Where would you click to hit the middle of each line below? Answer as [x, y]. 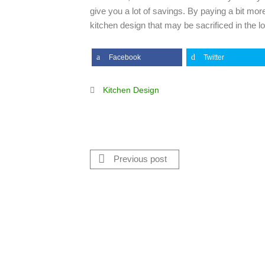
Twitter [214, 57]
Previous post [139, 159]
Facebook [125, 57]
